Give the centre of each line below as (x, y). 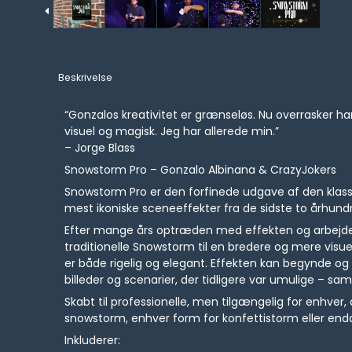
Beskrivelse (86, 78)
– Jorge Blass (100, 148)
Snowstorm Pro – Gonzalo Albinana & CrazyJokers (201, 170)
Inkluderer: (93, 341)
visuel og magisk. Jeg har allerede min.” (172, 132)
